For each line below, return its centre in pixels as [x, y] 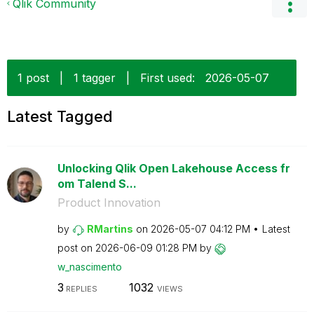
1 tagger [95, 78]
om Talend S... [97, 184]
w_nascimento [89, 267]
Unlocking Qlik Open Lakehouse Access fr [173, 168]
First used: [168, 78]
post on [76, 248]
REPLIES [80, 288]
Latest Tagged [60, 116]
